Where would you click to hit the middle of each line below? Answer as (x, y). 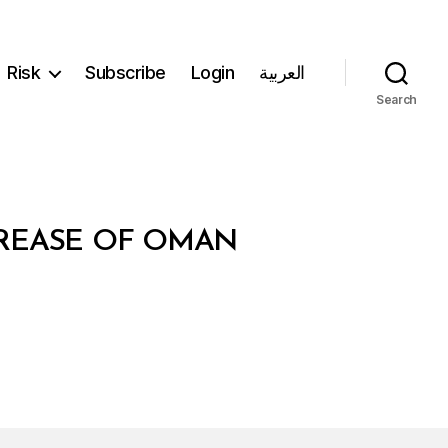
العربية (282, 73)
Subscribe (125, 73)
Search (396, 99)
